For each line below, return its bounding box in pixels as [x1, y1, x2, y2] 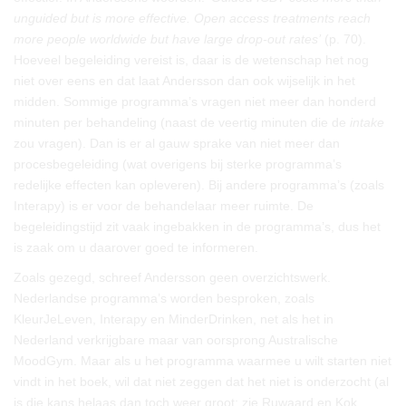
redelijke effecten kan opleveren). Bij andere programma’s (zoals [14, 178, 384, 192]
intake [350, 115, 384, 130]
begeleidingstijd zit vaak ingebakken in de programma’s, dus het [14, 219, 381, 234]
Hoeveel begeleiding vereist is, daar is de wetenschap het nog [14, 53, 369, 67]
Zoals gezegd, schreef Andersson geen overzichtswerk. [14, 270, 331, 285]
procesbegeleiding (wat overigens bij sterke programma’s [14, 157, 342, 171]
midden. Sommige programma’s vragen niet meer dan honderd [14, 94, 376, 109]
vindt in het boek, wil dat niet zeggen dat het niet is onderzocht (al [14, 374, 389, 389]
